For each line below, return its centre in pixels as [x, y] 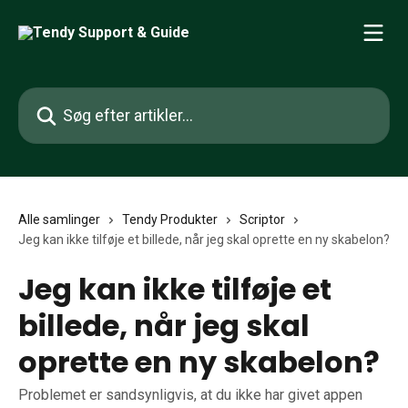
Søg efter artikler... [75, 98]
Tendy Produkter [170, 219]
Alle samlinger [59, 219]
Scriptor [262, 219]
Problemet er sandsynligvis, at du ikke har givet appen [190, 395]
